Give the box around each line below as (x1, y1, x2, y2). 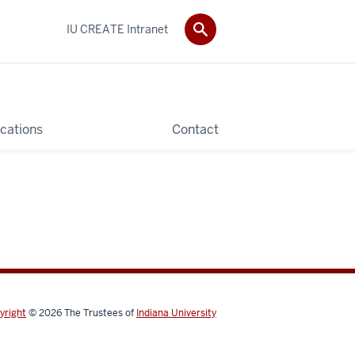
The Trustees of (64, 306, 136, 319)
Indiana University (136, 306, 216, 319)
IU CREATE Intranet (67, 21, 168, 36)
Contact (172, 120, 219, 138)
